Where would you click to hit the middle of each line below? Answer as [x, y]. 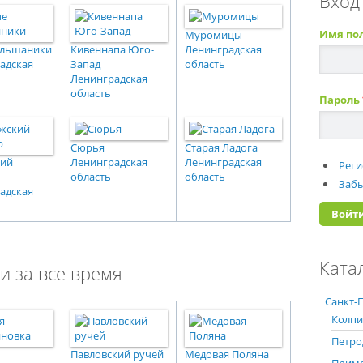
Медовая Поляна [227, 354]
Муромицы [214, 35]
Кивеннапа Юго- [112, 49]
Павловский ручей [117, 354]
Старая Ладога [221, 147]
